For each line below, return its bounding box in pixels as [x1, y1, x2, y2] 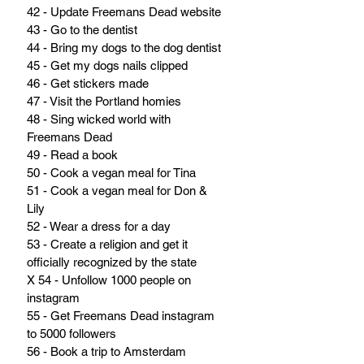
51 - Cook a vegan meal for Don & [27, 184, 210, 198]
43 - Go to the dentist [27, 23, 137, 37]
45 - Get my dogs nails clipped [27, 58, 188, 73]
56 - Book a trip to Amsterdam [27, 344, 186, 359]
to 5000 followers [27, 327, 116, 341]
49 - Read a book [27, 148, 118, 162]
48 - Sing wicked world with [27, 112, 174, 127]
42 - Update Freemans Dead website [27, 5, 221, 19]
